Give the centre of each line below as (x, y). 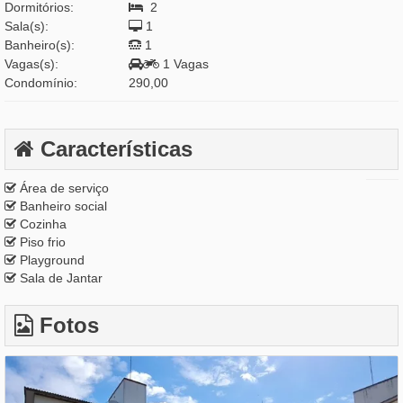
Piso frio (41, 242)
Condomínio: (41, 83)
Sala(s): (27, 27)
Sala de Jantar (59, 278)
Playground (50, 260)
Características (113, 149)
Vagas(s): (31, 64)
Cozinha (41, 224)
